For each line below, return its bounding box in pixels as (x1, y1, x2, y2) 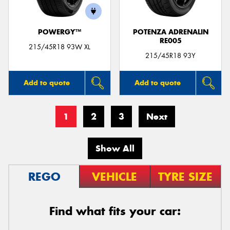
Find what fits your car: (49, 203, 181, 218)
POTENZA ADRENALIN (132, 28, 208, 37)
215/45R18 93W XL (29, 42, 90, 51)
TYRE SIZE (158, 169, 213, 184)
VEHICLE (92, 169, 138, 184)
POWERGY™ (38, 28, 81, 37)
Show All (95, 142, 135, 154)
